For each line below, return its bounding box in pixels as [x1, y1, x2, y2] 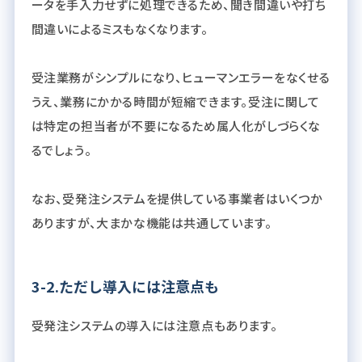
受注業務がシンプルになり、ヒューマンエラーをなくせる [31, 68, 330, 86]
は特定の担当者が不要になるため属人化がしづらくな [31, 116, 321, 134]
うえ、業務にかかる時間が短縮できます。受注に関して [31, 92, 320, 110]
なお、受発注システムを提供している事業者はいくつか [31, 189, 323, 207]
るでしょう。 [31, 141, 92, 158]
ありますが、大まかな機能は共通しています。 [31, 213, 272, 231]
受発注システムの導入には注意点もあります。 [31, 316, 278, 334]
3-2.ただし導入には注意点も [31, 275, 219, 297]
